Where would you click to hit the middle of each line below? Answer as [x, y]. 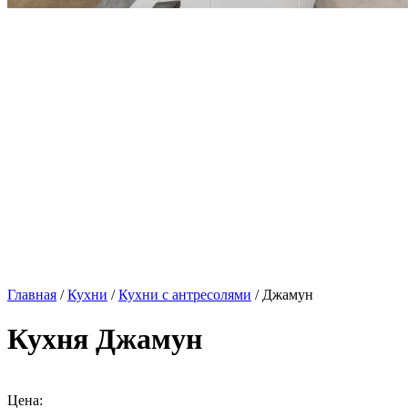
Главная [32, 295]
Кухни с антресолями [185, 295]
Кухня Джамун [105, 339]
